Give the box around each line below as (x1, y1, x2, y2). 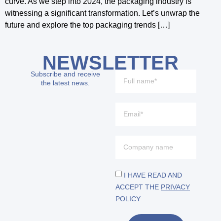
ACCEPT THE (115, 183, 161, 191)
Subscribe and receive (30, 70, 100, 78)
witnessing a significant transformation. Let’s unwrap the (5, 8, 200, 17)
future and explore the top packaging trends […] (5, 20, 170, 29)
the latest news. (40, 78, 90, 87)
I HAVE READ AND (124, 171, 182, 179)
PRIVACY (161, 183, 190, 191)
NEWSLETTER (42, 51, 179, 74)
